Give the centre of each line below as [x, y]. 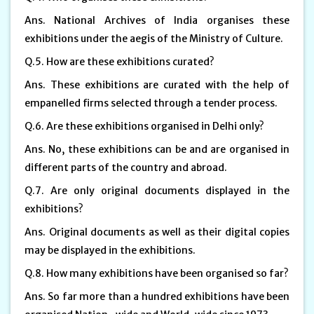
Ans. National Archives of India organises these [157, 20]
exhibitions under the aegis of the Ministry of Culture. [154, 38]
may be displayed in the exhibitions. [111, 250]
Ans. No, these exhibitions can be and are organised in [157, 149]
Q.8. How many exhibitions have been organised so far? [157, 273]
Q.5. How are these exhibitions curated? [120, 61]
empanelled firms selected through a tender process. [151, 103]
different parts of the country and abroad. [126, 167]
